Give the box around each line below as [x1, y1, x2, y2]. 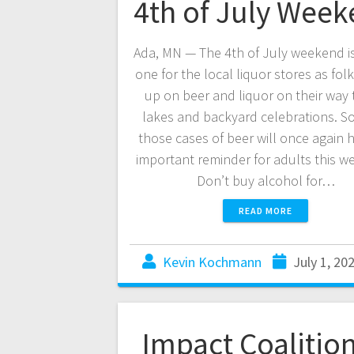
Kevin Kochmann [163, 253, 262, 272]
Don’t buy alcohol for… [196, 171, 335, 190]
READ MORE [239, 205, 292, 217]
